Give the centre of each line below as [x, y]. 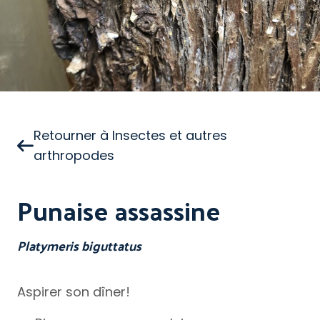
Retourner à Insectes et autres [131, 135]
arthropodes [74, 155]
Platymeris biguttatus [79, 245]
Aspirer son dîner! [74, 292]
